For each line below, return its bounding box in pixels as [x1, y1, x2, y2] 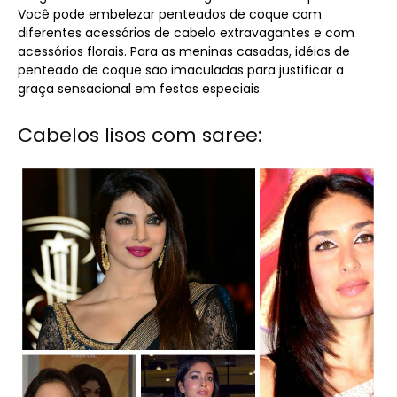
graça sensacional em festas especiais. [18, 79, 262, 97]
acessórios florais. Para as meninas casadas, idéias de [18, 42, 350, 60]
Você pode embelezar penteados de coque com [18, 4, 322, 23]
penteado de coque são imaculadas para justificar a [18, 60, 344, 79]
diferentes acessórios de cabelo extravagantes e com [18, 23, 354, 42]
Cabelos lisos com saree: [18, 121, 262, 149]
